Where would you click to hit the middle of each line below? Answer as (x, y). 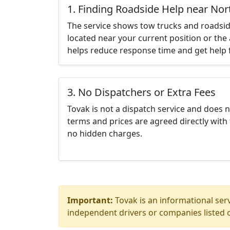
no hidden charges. (105, 133)
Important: (90, 200)
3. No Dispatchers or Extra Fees (141, 92)
